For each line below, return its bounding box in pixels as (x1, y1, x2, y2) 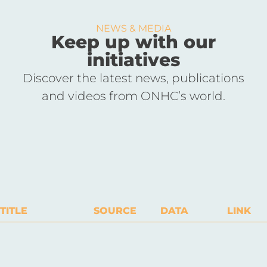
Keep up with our (51, 30, 216, 53)
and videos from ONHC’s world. (42, 88, 225, 103)
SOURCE (93, 204, 136, 216)
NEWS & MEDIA (96, 22, 171, 34)
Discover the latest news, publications (23, 70, 244, 85)
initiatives (87, 48, 180, 71)
